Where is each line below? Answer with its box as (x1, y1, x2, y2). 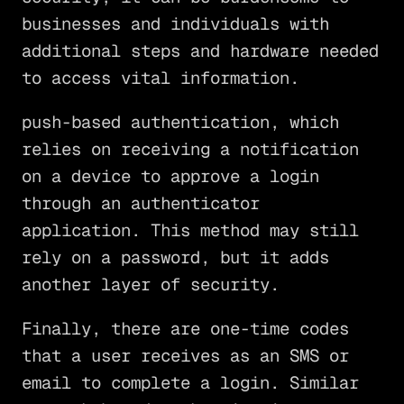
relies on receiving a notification (21, 138, 359, 161)
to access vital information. (21, 67, 299, 90)
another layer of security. (21, 273, 280, 297)
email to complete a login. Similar (21, 372, 359, 395)
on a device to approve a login (21, 165, 319, 188)
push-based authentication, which (21, 111, 339, 134)
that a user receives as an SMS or (21, 344, 349, 368)
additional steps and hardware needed (21, 40, 379, 63)
